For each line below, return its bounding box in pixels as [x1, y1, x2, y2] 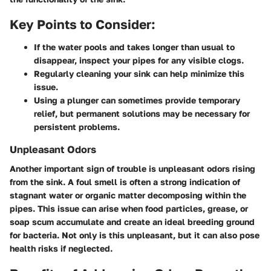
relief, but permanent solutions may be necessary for [34, 108, 250, 119]
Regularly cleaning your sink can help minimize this [34, 68, 244, 79]
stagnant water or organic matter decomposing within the [10, 190, 246, 201]
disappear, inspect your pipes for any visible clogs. [34, 55, 244, 66]
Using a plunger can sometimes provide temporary [34, 95, 240, 106]
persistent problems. [34, 122, 120, 132]
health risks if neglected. [10, 243, 113, 254]
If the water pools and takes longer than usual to [34, 42, 235, 53]
